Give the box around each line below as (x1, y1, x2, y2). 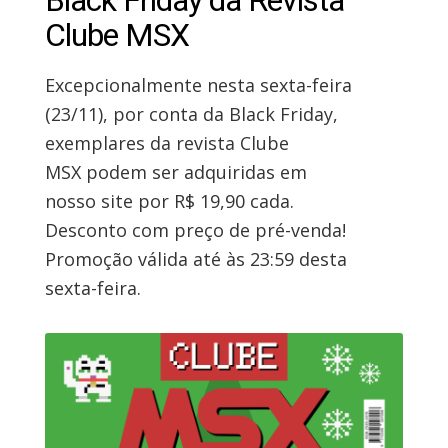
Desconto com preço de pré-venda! (44, 218, 346, 243)
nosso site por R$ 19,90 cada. (44, 189, 294, 214)
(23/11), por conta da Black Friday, (44, 102, 338, 127)
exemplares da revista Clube (44, 131, 289, 156)
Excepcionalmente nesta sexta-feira (44, 73, 352, 98)
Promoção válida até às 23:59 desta (44, 247, 347, 272)
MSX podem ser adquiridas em (44, 160, 307, 185)
